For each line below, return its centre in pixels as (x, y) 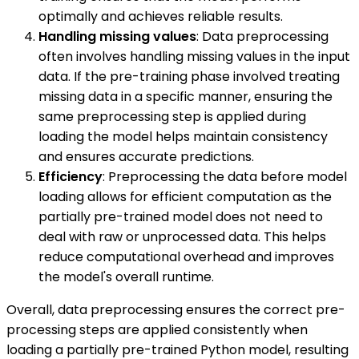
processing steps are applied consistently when (157, 329)
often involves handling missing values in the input (194, 56)
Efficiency (71, 176)
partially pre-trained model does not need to (181, 216)
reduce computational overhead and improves (186, 256)
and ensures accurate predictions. (146, 156)
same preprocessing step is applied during (172, 116)
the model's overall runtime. (126, 276)
